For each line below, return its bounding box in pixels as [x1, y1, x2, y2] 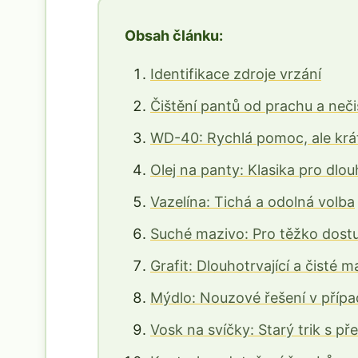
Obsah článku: [125, 27, 223, 44]
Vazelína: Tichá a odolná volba [150, 193, 355, 210]
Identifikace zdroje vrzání [150, 66, 321, 82]
